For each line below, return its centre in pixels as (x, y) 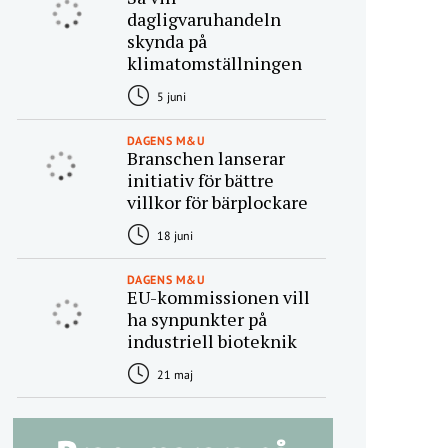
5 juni (169, 97)
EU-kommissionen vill (218, 297)
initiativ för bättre (200, 180)
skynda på (166, 41)
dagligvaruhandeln (203, 19)
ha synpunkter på (196, 319)
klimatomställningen (214, 63)
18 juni (173, 236)
